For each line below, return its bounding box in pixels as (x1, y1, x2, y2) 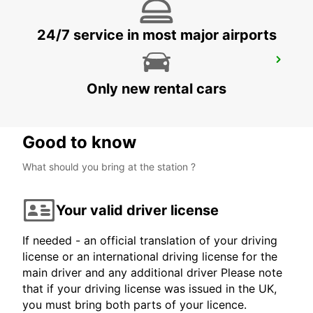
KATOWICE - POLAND (28, 73, 129, 85)
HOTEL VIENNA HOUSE (28, 57, 154, 71)
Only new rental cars (87, 80, 226, 98)
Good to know (22, 132, 136, 153)
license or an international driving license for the (22, 249, 277, 264)
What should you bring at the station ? (22, 161, 196, 173)
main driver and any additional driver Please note (22, 265, 282, 280)
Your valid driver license (56, 201, 219, 219)
